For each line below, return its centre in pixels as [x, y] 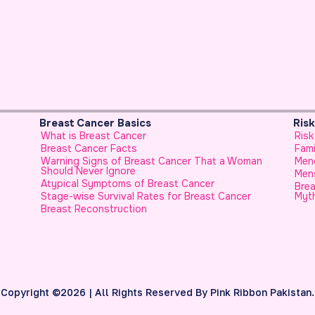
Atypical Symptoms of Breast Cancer [103, 183]
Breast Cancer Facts [65, 148]
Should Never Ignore [64, 171]
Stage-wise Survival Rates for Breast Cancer [122, 196]
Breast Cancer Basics [71, 123]
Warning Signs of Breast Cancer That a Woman [127, 161]
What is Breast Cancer [69, 135]
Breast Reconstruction [70, 208]
